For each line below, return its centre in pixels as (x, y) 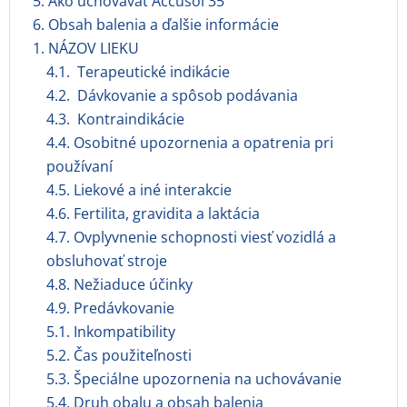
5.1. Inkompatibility (111, 332)
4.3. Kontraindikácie (115, 119)
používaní (79, 166)
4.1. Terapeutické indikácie (138, 72)
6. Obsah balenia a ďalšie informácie (156, 25)
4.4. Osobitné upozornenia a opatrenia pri (190, 143)
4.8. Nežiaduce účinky (119, 284)
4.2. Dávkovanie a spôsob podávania (172, 95)
